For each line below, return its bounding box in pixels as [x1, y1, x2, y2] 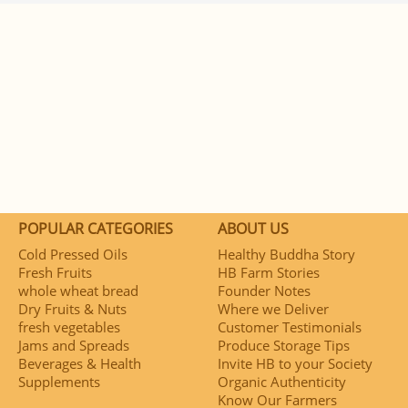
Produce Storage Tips [218, 335, 350, 354]
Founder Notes [218, 280, 311, 300]
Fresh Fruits [18, 262, 92, 281]
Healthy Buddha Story [218, 244, 355, 263]
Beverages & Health [18, 353, 141, 372]
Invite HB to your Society [218, 353, 372, 372]
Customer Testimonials [218, 317, 362, 336]
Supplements [18, 372, 100, 391]
